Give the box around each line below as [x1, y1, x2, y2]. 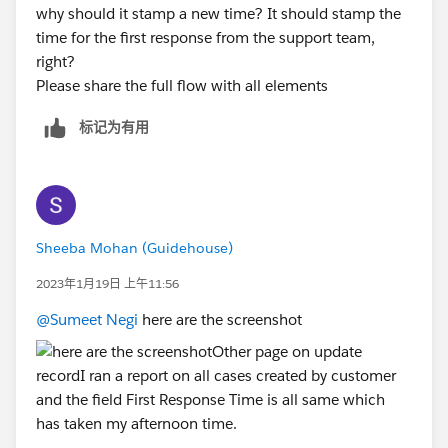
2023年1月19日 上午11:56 [36, 274, 179, 292]
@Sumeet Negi [36, 309, 138, 329]
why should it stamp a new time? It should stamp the [36, 3, 401, 23]
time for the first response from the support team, [36, 27, 375, 47]
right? [36, 51, 75, 71]
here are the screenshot [138, 309, 302, 329]
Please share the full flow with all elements [36, 75, 328, 95]
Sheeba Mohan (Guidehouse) [36, 238, 233, 257]
